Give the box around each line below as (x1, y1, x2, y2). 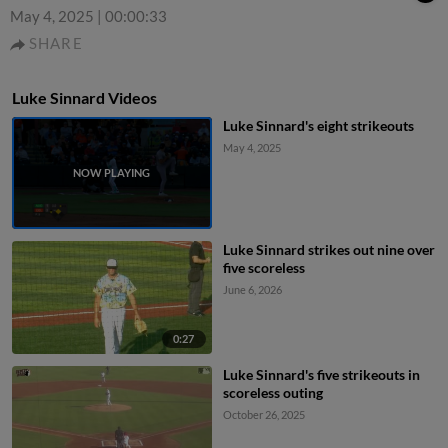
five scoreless (222, 259, 305, 277)
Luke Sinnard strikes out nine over (222, 241, 435, 259)
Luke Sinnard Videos (12, 88, 157, 107)
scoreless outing (222, 383, 323, 401)
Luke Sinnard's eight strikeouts (222, 117, 414, 134)
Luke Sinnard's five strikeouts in (222, 365, 420, 383)
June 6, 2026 (222, 283, 282, 297)
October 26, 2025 (222, 407, 305, 421)
